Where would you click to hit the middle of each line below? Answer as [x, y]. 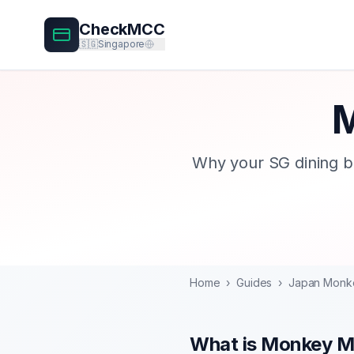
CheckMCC [122, 29]
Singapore [121, 43]
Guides [254, 282]
